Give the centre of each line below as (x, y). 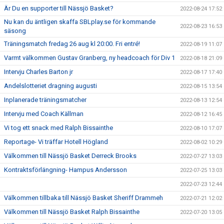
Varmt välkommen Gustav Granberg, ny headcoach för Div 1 (89, 58)
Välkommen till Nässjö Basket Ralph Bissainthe (72, 212)
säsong (15, 31)
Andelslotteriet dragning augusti (50, 86)
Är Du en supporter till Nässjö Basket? (59, 8)
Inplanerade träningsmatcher (45, 100)
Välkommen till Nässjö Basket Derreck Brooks (70, 156)
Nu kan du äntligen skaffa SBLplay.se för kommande (80, 22)
